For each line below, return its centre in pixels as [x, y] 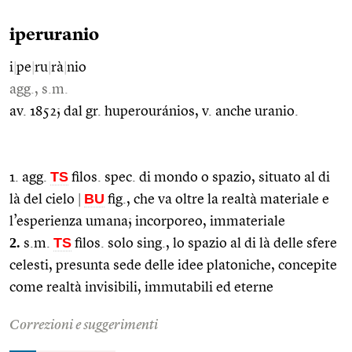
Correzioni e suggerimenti [84, 325]
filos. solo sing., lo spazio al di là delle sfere [204, 243]
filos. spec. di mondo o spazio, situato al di [199, 177]
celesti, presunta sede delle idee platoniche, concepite [173, 265]
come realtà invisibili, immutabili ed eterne [141, 287]
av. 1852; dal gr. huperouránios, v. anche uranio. [154, 111]
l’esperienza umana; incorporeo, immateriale [147, 221]
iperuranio [54, 35]
